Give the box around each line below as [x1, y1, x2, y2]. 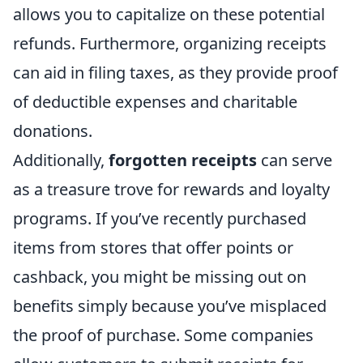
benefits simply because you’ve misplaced [13, 295, 327, 317]
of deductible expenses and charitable [13, 91, 297, 113]
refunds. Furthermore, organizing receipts [13, 32, 327, 54]
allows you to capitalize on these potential [13, 3, 325, 25]
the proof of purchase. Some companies [13, 324, 314, 346]
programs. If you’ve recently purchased [13, 207, 306, 229]
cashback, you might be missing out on [13, 266, 306, 288]
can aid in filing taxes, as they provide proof [13, 62, 338, 83]
